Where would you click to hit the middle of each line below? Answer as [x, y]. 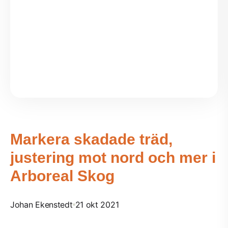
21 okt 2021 [97, 205]
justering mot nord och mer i [113, 158]
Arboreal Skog [62, 176]
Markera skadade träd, [91, 139]
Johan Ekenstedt [41, 205]
